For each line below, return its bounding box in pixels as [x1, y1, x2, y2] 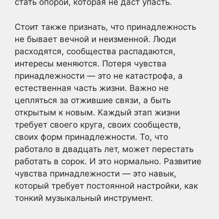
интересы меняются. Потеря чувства [15, 58, 167, 68]
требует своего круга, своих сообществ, [15, 119, 181, 130]
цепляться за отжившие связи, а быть [15, 95, 171, 105]
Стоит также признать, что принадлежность [15, 22, 196, 32]
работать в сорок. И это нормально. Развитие [15, 156, 201, 166]
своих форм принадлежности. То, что [15, 131, 168, 142]
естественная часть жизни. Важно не [15, 83, 169, 93]
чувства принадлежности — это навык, [15, 168, 176, 178]
